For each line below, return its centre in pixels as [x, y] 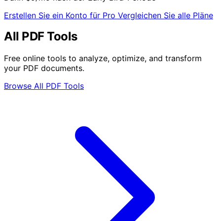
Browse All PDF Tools [44, 86]
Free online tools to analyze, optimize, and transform [103, 58]
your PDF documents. [44, 68]
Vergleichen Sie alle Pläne [166, 15]
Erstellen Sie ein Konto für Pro [61, 15]
